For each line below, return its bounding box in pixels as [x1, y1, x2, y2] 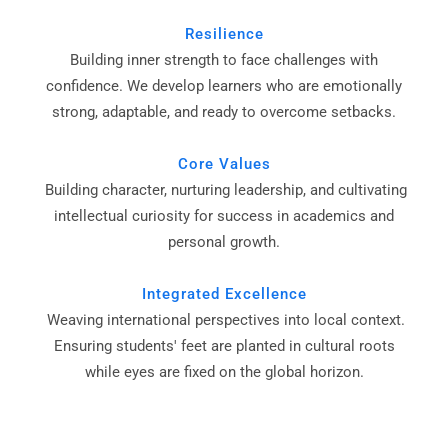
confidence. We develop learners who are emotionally [46, 77, 402, 96]
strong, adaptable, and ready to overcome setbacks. [52, 103, 396, 122]
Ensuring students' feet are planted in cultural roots [53, 337, 395, 356]
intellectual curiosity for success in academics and [54, 207, 394, 226]
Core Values [177, 155, 271, 174]
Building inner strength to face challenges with [70, 51, 378, 70]
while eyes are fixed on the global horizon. [84, 363, 364, 382]
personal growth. [168, 233, 280, 252]
